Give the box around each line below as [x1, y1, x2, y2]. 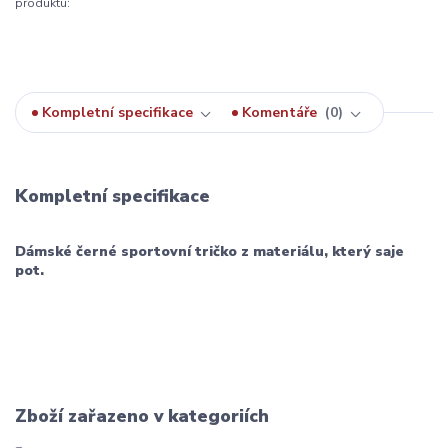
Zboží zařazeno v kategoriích [15, 403, 269, 428]
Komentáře [242, 103, 321, 123]
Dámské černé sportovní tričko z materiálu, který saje [15, 241, 404, 261]
